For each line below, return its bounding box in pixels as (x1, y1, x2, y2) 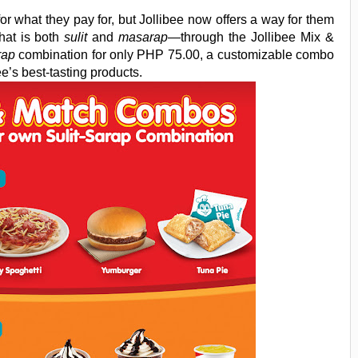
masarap (118, 30, 169, 45)
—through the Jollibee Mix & (168, 30, 335, 45)
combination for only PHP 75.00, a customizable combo (14, 48, 335, 62)
